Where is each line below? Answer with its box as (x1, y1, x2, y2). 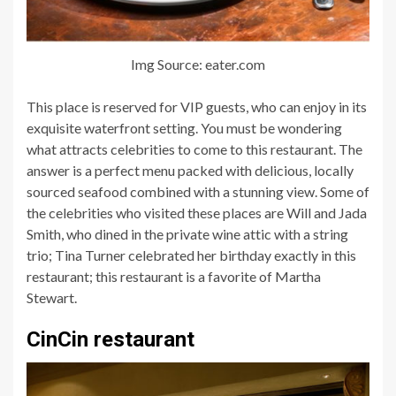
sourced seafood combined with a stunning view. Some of (27, 182, 369, 200)
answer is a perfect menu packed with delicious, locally (27, 161, 354, 179)
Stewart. (27, 288, 77, 306)
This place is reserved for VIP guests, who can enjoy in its (27, 97, 367, 115)
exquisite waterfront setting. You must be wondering (27, 118, 342, 136)
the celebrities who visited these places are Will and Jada (27, 203, 367, 221)
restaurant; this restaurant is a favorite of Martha (27, 267, 321, 285)
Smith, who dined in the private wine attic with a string (27, 225, 348, 242)
